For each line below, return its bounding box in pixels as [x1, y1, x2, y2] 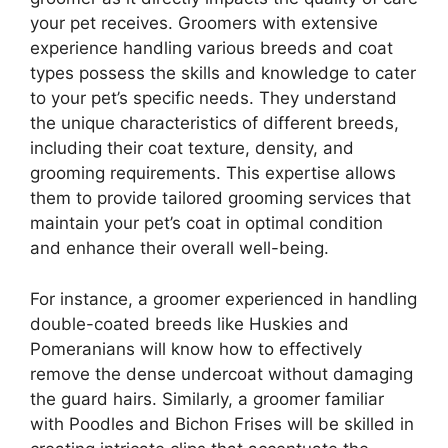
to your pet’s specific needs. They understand [30, 88, 397, 109]
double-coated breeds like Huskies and [30, 313, 349, 334]
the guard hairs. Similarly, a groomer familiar [30, 388, 384, 409]
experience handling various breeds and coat [30, 38, 393, 59]
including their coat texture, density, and [30, 138, 354, 159]
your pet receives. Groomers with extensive [30, 13, 378, 34]
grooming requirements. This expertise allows [30, 163, 396, 184]
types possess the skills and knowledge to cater [30, 63, 416, 84]
